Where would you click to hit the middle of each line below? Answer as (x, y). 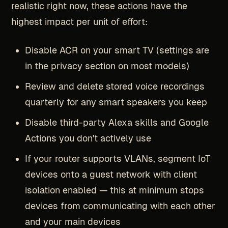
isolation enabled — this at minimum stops (114, 190)
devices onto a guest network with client (111, 175)
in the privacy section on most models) (107, 66)
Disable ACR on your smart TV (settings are (117, 50)
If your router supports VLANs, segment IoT (117, 159)
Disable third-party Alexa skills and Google (117, 123)
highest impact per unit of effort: (79, 22)
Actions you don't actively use (88, 138)
